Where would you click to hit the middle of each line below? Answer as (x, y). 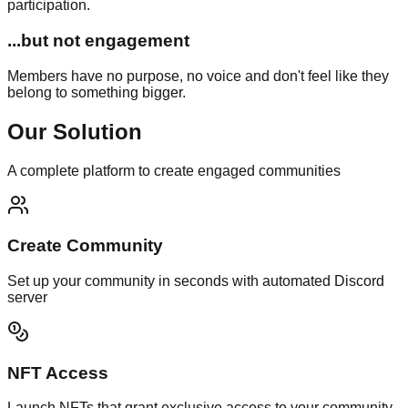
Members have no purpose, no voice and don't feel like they (198, 76)
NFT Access (58, 372)
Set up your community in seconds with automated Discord (196, 281)
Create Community (85, 246)
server (27, 298)
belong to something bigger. (97, 92)
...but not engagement (98, 41)
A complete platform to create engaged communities (174, 170)
